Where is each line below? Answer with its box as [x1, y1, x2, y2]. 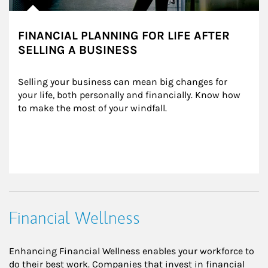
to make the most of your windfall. [18, 102, 167, 114]
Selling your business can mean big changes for [18, 75, 230, 87]
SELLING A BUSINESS [18, 42, 138, 57]
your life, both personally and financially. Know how [18, 89, 243, 100]
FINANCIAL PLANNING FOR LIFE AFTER [18, 28, 230, 42]
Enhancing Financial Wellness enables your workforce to [9, 245, 254, 257]
